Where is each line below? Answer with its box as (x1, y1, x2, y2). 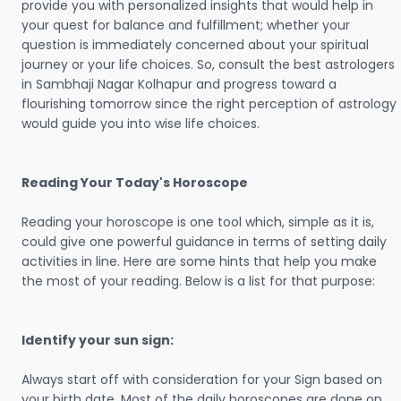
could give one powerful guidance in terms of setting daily (21, 233, 387, 251)
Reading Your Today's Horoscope (21, 174, 248, 192)
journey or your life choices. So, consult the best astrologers (21, 55, 395, 73)
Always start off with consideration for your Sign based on (21, 371, 382, 388)
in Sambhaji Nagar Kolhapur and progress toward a (21, 75, 337, 93)
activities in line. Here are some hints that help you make (21, 252, 377, 270)
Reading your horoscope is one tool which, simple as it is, (21, 213, 374, 231)
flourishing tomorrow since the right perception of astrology (21, 95, 397, 113)
